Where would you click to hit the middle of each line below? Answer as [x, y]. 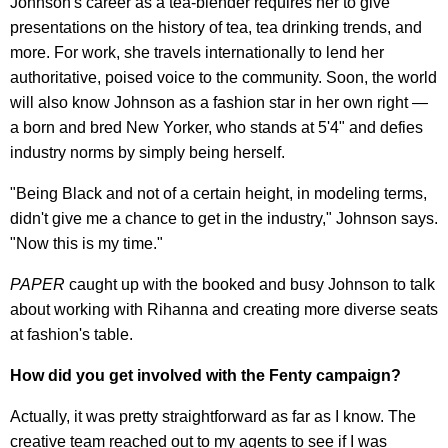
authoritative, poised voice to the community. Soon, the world [223, 77]
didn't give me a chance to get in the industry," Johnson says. [224, 218]
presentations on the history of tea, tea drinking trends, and [216, 27]
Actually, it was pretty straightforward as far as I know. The [213, 416]
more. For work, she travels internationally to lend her [197, 52]
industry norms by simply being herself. [147, 152]
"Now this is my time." [86, 243]
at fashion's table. [71, 334]
